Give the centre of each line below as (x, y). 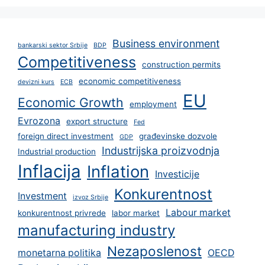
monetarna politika (59, 253)
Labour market (198, 212)
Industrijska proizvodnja (161, 150)
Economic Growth (71, 102)
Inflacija (49, 171)
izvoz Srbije (91, 197)
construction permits (181, 64)
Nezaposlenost (154, 251)
